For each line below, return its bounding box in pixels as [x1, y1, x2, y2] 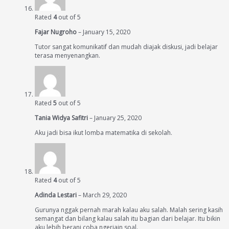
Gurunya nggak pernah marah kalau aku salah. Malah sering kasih [35, 205, 223, 215]
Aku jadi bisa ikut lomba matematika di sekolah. [35, 128, 172, 138]
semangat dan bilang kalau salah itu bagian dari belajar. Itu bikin [35, 214, 220, 223]
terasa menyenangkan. [35, 51, 100, 60]
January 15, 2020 [83, 28, 130, 37]
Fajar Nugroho [35, 28, 78, 37]
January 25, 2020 [94, 113, 142, 123]
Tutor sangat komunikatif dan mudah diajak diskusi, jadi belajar [35, 42, 218, 52]
